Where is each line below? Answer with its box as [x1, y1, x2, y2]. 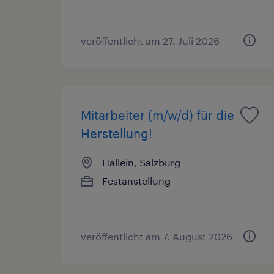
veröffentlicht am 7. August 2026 [81, 230, 232, 242]
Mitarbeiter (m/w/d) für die [81, 107, 234, 122]
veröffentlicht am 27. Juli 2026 [81, 34, 220, 46]
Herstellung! [81, 125, 152, 141]
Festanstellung [102, 174, 171, 187]
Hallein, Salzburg [102, 156, 180, 168]
